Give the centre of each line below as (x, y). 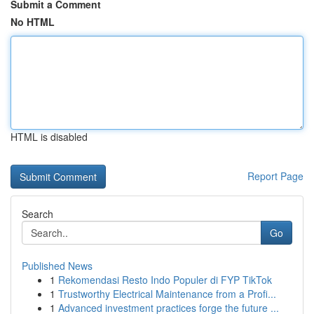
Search (37, 214)
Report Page (275, 176)
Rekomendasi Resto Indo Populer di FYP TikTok (165, 280)
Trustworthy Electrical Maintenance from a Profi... (167, 294)
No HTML (33, 22)
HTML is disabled (49, 137)
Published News (57, 266)
